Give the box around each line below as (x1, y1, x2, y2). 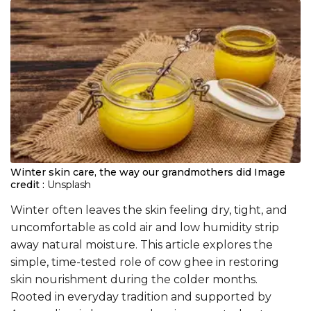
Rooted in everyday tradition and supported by (10, 289, 271, 303)
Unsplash (47, 178, 91, 191)
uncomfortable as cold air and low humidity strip (10, 220, 279, 234)
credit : (10, 178, 44, 191)
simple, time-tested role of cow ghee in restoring (10, 255, 279, 269)
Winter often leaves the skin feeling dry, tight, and (10, 203, 287, 217)
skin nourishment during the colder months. (10, 272, 258, 286)
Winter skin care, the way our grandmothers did (10, 165, 251, 178)
